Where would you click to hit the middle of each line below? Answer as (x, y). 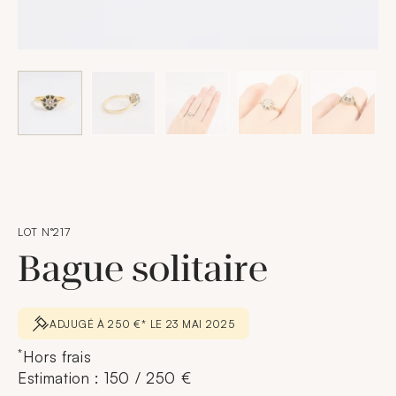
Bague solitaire (143, 269)
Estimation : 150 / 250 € (105, 378)
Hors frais (57, 357)
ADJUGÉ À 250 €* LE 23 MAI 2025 (142, 324)
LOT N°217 (44, 232)
